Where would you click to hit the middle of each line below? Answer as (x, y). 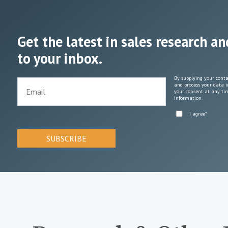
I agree (197, 113)
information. (188, 98)
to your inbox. (60, 58)
